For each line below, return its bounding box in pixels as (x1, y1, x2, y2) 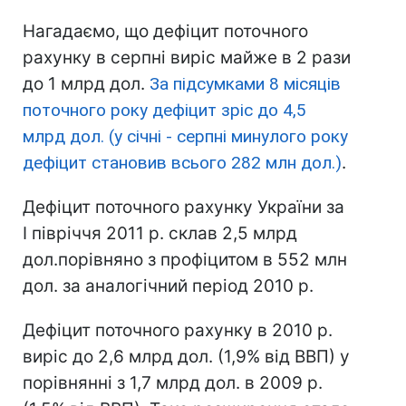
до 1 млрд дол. (23, 73, 150, 94)
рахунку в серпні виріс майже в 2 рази (23, 47, 351, 68)
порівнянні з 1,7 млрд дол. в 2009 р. (23, 372, 323, 393)
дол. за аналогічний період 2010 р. (23, 275, 314, 296)
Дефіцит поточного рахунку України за (23, 197, 344, 217)
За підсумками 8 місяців (150, 73, 341, 94)
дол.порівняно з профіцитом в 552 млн (23, 249, 347, 270)
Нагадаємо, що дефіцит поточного (23, 21, 308, 42)
